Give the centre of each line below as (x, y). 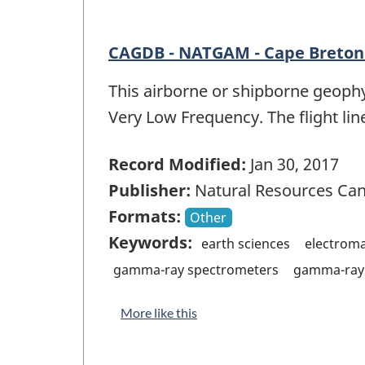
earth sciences (246, 244)
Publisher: (150, 191)
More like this (159, 313)
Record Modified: (177, 165)
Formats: (145, 217)
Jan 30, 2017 (292, 165)
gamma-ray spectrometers (196, 270)
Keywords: (150, 243)
